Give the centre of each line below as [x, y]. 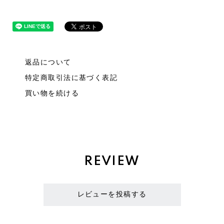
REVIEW [112, 161]
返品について [48, 62]
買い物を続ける [52, 93]
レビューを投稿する [112, 194]
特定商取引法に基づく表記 [71, 78]
